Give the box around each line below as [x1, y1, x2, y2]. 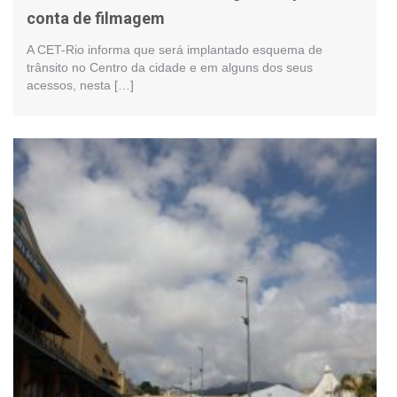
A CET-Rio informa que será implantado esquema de [27, 42, 323, 57]
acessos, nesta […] [27, 77, 134, 92]
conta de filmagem [27, 8, 165, 27]
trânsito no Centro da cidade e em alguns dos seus [27, 59, 313, 74]
